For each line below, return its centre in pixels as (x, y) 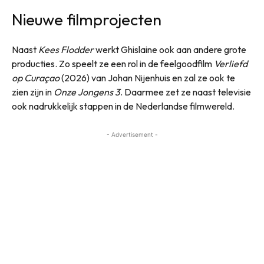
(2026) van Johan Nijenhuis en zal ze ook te (147, 78)
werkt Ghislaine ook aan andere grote (170, 50)
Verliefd (231, 64)
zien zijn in (33, 92)
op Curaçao (36, 78)
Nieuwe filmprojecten (87, 20)
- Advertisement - (132, 135)
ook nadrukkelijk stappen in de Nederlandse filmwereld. (123, 106)
